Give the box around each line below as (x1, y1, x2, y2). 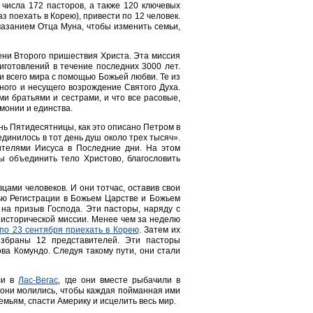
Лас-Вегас (18, 275, 59, 286)
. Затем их (138, 225, 181, 235)
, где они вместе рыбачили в (58, 275, 181, 286)
